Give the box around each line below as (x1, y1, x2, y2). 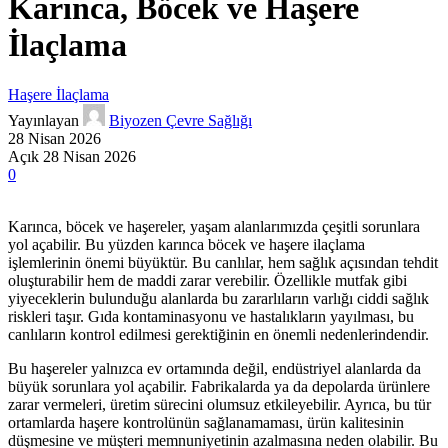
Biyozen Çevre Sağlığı (109, 111, 252, 129)
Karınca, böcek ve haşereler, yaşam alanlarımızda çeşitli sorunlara (8, 217, 420, 235)
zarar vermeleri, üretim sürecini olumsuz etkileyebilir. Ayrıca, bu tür (8, 395, 431, 413)
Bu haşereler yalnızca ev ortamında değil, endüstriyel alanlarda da (8, 359, 421, 377)
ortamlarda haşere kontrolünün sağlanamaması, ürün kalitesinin (8, 413, 404, 431)
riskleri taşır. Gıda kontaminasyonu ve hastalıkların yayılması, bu (8, 307, 414, 325)
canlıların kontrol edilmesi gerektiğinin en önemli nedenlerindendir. (8, 325, 429, 343)
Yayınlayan (8, 111, 79, 129)
